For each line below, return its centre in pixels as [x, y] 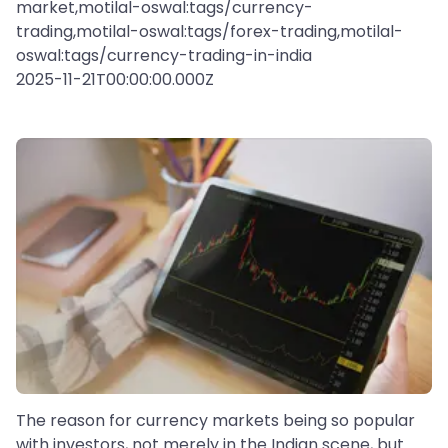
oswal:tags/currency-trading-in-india [164, 55]
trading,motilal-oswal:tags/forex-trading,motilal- [209, 31]
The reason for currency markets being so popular [215, 421]
